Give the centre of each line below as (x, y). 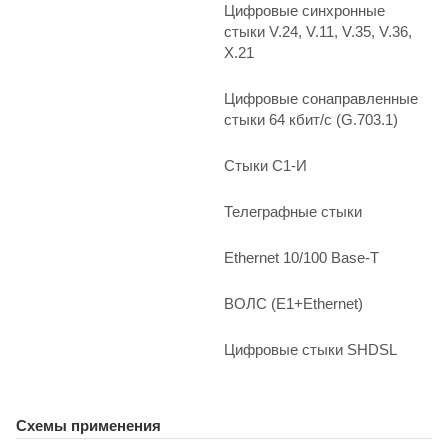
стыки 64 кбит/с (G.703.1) (311, 119)
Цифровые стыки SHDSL (310, 349)
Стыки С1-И (265, 165)
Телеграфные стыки (293, 211)
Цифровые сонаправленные (321, 98)
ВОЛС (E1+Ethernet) (293, 303)
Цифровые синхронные (304, 10)
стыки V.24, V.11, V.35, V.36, (318, 31)
